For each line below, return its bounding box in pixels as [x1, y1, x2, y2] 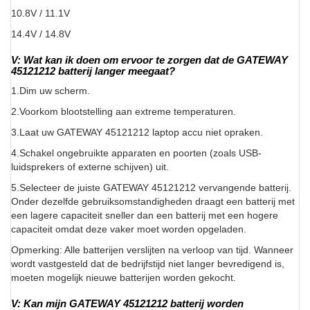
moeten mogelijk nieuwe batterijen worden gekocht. [11, 272, 236, 284]
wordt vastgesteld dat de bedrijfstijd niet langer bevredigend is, [11, 258, 284, 270]
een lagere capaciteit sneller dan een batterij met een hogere [11, 210, 278, 221]
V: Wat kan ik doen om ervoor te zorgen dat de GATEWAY [11, 54, 288, 66]
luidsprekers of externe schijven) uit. [11, 161, 169, 173]
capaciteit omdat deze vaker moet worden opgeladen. [11, 224, 246, 235]
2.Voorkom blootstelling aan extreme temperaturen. [11, 106, 236, 118]
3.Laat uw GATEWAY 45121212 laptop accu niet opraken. [11, 127, 263, 138]
